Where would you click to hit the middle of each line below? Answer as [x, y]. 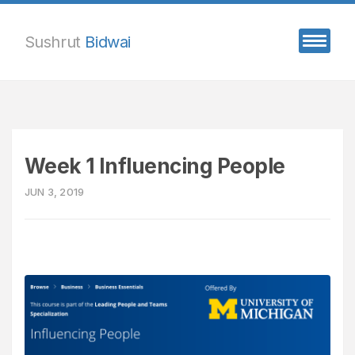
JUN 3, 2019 [54, 192]
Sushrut [55, 42]
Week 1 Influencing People [155, 166]
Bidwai [108, 42]
